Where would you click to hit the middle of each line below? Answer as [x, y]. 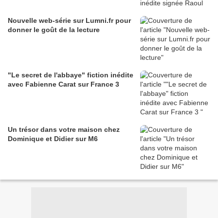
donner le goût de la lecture [54, 30]
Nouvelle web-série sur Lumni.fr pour [69, 21]
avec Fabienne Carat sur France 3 [64, 84]
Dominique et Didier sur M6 [53, 139]
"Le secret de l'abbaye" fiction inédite [71, 75]
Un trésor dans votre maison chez [64, 130]
